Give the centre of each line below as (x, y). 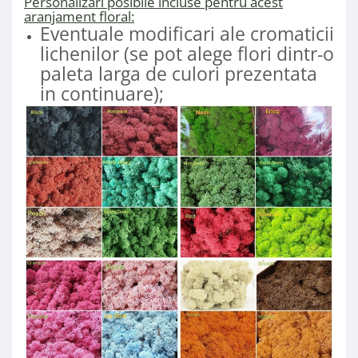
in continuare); (102, 94)
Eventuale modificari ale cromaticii (187, 34)
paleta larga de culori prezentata (179, 74)
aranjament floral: (79, 17)
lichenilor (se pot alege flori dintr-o (187, 54)
